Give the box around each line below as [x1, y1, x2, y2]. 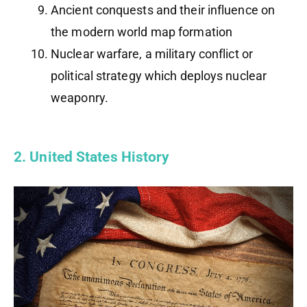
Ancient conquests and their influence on [51, 3, 275, 18]
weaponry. [51, 90, 108, 106]
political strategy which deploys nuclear [51, 69, 267, 84]
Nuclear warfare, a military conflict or [51, 47, 253, 62]
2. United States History [14, 149, 170, 166]
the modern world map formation [51, 25, 233, 40]
